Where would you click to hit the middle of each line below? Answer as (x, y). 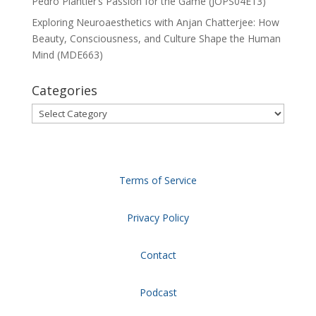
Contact (158, 255)
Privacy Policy (158, 218)
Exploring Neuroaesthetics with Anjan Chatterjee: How (155, 23)
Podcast (158, 293)
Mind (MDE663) (67, 55)
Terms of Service (158, 181)
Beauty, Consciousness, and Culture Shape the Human (156, 39)
